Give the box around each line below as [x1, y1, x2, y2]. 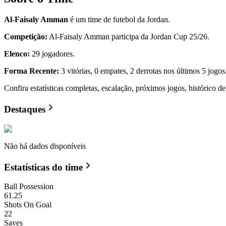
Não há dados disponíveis [4, 141, 86, 150]
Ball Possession [4, 182, 53, 191]
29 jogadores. [30, 49, 75, 59]
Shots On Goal [4, 200, 51, 209]
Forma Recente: [4, 67, 59, 76]
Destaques [4, 104, 45, 115]
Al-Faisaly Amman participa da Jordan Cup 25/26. [47, 32, 209, 41]
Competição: [4, 32, 47, 41]
